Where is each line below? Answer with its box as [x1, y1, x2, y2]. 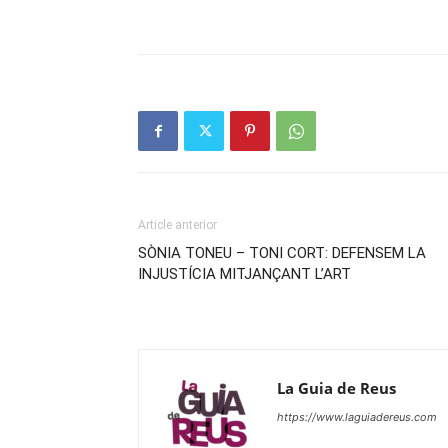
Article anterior [138, 218, 217, 232]
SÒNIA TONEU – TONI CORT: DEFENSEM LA [138, 244, 426, 262]
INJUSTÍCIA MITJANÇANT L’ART [138, 265, 351, 283]
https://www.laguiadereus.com [277, 410, 437, 424]
